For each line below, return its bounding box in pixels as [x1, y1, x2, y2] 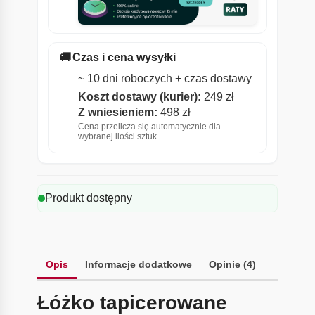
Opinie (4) [208, 258, 256, 270]
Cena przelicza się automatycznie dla [77, 121, 221, 131]
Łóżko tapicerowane [37, 291, 227, 314]
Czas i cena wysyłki [72, 51, 176, 63]
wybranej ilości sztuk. [77, 131, 159, 141]
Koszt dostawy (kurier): [77, 90, 201, 103]
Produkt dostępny [44, 191, 132, 204]
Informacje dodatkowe [84, 258, 192, 270]
